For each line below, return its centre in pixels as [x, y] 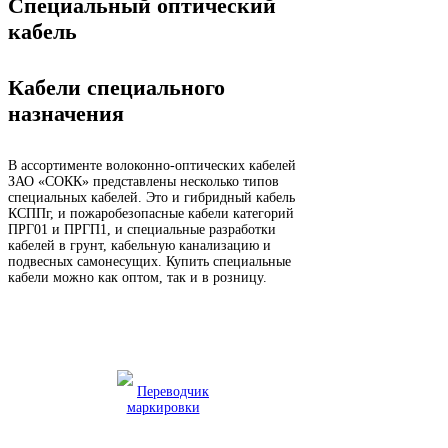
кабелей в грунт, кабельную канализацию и [139, 246]
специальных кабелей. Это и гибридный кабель [151, 198]
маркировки [163, 408]
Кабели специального [116, 88]
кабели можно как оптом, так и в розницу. [137, 278]
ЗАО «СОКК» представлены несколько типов [143, 182]
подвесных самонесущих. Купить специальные [149, 262]
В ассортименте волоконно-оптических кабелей [152, 166]
